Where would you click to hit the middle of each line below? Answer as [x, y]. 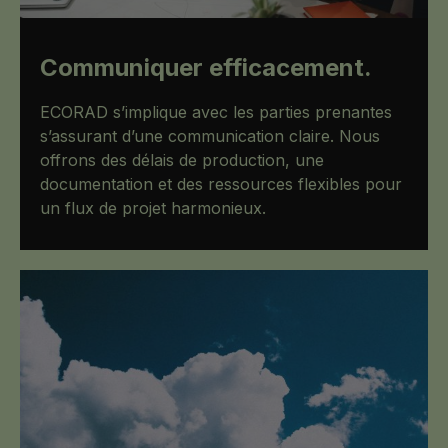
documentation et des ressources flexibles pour [221, 184]
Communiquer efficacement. [206, 68]
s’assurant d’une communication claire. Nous [210, 136]
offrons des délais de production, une [182, 160]
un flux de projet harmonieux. [153, 208]
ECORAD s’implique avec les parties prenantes [216, 112]
